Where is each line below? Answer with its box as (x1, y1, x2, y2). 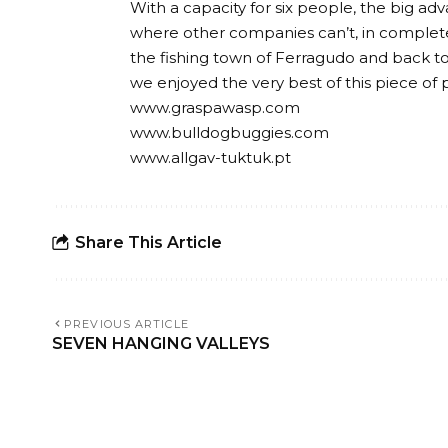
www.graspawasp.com (130, 97, 300, 117)
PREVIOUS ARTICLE (64, 316, 189, 331)
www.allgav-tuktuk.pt (130, 147, 291, 167)
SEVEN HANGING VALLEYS (52, 333, 270, 353)
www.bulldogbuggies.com (130, 122, 329, 142)
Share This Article (75, 233, 222, 252)
